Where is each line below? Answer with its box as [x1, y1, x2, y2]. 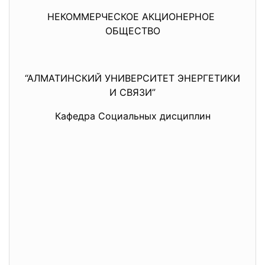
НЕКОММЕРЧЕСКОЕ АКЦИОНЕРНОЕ [47, 11, 218, 22]
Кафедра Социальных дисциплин [54, 110, 211, 122]
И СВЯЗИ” [109, 86, 156, 98]
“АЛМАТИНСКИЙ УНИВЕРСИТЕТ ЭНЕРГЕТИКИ [25, 72, 240, 84]
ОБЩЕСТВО [105, 25, 160, 37]
